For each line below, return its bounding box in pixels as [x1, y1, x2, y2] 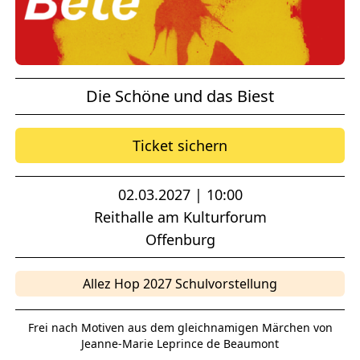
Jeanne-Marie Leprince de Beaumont [81, 336, 279, 352]
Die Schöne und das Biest [86, 85, 274, 108]
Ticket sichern [133, 136, 227, 156]
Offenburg [145, 230, 215, 250]
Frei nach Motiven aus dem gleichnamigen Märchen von [27, 320, 333, 336]
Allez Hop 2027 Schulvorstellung [83, 275, 277, 293]
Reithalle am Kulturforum [93, 207, 267, 227]
